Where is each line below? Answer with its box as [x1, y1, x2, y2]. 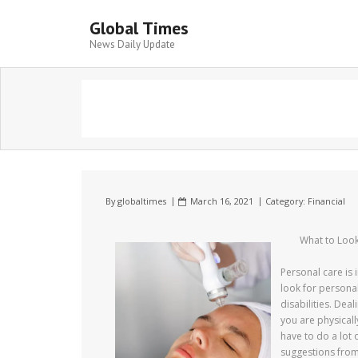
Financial [308, 195, 345, 207]
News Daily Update [89, 38, 175, 51]
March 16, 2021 [190, 195, 253, 207]
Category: [265, 195, 308, 207]
